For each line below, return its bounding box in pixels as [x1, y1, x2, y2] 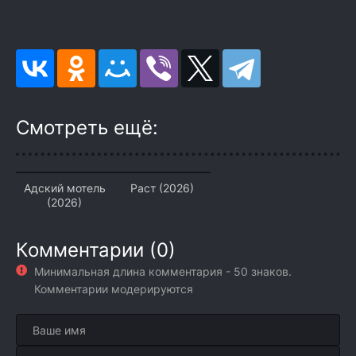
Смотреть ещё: [16, 116, 158, 139]
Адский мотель [23, 181, 106, 195]
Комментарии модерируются [34, 282, 193, 296]
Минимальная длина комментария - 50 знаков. [34, 265, 292, 278]
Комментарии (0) [16, 238, 176, 261]
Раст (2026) [130, 181, 194, 195]
